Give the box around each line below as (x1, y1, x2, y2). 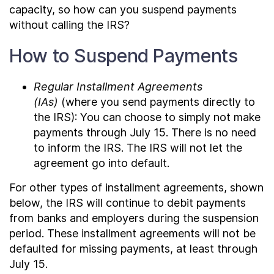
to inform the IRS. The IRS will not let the (34, 141, 242, 154)
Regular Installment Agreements (34, 80, 202, 93)
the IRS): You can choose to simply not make (34, 111, 261, 124)
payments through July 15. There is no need (34, 126, 256, 139)
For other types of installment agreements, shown (9, 181, 264, 194)
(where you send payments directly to (58, 95, 255, 108)
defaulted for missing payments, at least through (9, 242, 257, 255)
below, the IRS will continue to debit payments (9, 196, 246, 209)
